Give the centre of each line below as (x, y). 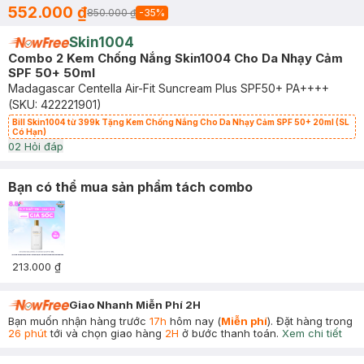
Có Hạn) (29, 132)
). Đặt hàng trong (310, 321)
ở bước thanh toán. (229, 333)
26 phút (28, 333)
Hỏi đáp (42, 146)
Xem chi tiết (312, 333)
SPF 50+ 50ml (52, 73)
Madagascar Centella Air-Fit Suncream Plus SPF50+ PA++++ (169, 88)
